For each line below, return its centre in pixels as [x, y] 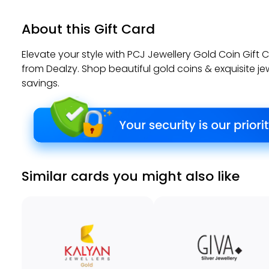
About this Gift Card [88, 29]
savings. [41, 83]
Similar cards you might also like [131, 177]
